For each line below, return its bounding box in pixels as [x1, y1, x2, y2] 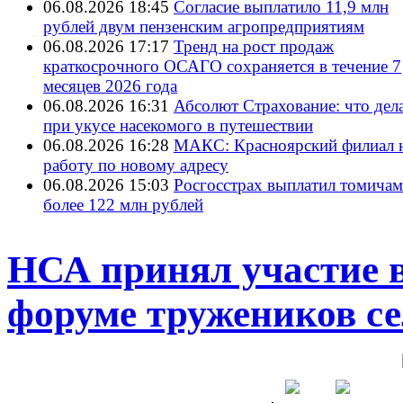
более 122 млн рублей [43, 194, 203, 214]
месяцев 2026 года [43, 76, 177, 95]
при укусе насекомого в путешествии [43, 115, 313, 135]
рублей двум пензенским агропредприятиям [43, 16, 364, 36]
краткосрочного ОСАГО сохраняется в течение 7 [43, 56, 401, 76]
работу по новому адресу [43, 155, 228, 175]
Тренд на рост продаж [174, 36, 334, 56]
